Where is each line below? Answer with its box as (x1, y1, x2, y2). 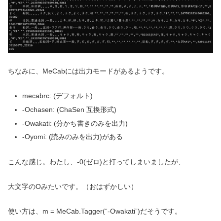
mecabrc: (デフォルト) (22, 92, 93, 100)
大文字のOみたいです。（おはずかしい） (8, 182, 138, 190)
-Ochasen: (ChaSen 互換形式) (22, 105, 116, 113)
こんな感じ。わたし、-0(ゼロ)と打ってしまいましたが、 (8, 157, 185, 166)
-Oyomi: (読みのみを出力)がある (22, 133, 123, 141)
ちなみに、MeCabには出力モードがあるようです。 (8, 67, 169, 75)
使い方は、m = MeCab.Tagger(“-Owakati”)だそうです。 (8, 207, 182, 215)
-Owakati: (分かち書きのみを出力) (22, 119, 128, 127)
